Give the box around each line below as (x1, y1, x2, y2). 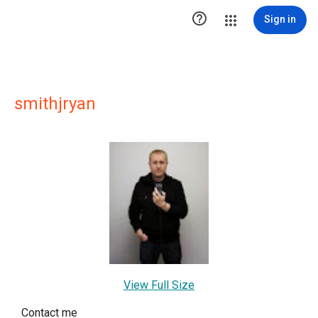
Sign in (264, 13, 296, 25)
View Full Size (124, 278, 194, 292)
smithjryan (14, 94, 96, 114)
